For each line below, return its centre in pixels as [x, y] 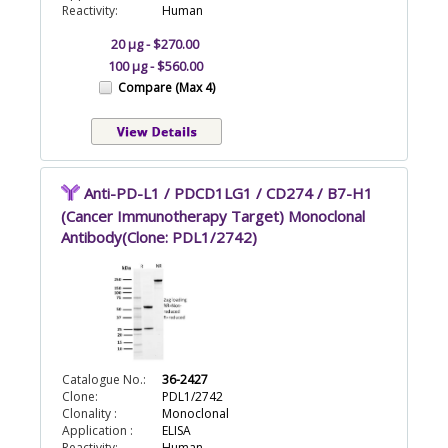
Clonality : [89, 414]
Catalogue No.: [104, 380]
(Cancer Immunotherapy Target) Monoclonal [213, 216]
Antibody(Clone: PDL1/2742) [159, 237]
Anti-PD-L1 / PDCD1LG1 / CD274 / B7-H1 [228, 192]
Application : [97, 431]
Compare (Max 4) [166, 87]
